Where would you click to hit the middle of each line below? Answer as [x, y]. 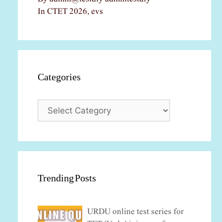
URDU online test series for [136, 212]
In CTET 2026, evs [70, 12]
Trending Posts [67, 178]
